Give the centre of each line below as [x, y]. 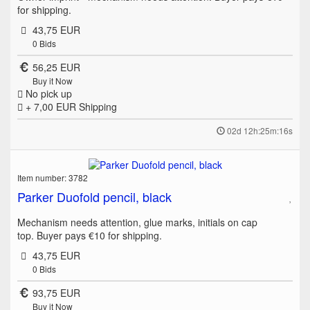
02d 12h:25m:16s [260, 130]
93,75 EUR [56, 292]
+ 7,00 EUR [51, 106]
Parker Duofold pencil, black [94, 196]
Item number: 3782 [53, 177]
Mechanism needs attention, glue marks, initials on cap [137, 222]
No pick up [47, 93]
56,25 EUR [56, 67]
